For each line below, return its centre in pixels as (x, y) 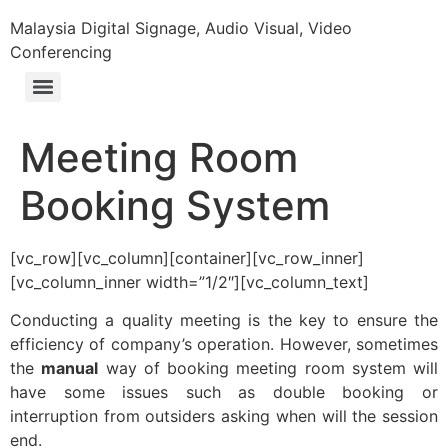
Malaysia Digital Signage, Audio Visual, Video (181, 28)
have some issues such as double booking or (224, 392)
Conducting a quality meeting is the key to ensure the (224, 320)
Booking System (175, 205)
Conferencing (61, 52)
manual (70, 368)
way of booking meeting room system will (268, 368)
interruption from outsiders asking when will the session (224, 416)
